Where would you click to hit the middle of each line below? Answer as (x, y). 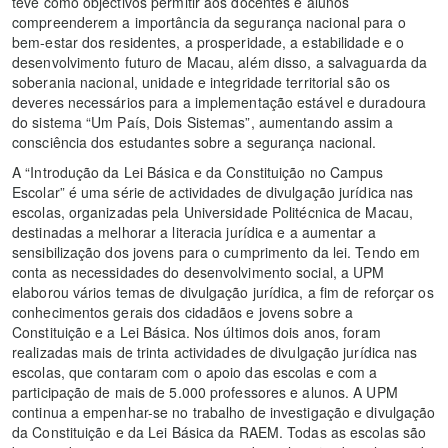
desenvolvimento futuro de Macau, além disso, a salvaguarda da (220, 61)
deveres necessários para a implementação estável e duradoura (219, 101)
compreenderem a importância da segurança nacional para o (209, 21)
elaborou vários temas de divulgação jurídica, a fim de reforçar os (223, 291)
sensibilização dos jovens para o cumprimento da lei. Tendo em (216, 251)
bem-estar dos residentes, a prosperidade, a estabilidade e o (208, 41)
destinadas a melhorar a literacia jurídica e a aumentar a (194, 231)
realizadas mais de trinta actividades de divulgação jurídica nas (215, 351)
